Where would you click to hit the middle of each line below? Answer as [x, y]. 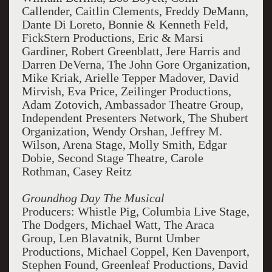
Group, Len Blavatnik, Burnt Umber [110, 238]
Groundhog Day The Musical [93, 198]
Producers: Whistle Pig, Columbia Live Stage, [135, 211]
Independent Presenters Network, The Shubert [135, 118]
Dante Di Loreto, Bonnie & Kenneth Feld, [125, 24]
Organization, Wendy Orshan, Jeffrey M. [122, 131]
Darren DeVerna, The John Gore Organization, [136, 64]
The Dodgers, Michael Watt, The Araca [118, 225]
